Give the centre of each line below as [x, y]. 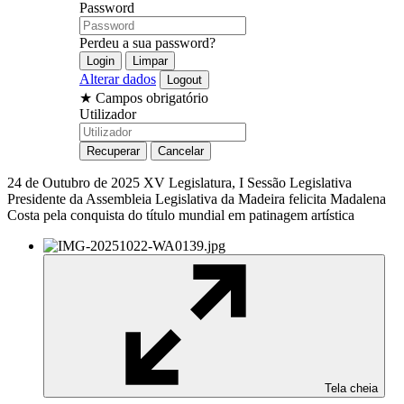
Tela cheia [351, 388]
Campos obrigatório [152, 97]
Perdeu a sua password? [147, 42]
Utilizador [108, 114]
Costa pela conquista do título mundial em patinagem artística [181, 215]
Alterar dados [118, 78]
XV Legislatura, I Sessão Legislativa [248, 182]
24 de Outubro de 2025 [75, 182]
